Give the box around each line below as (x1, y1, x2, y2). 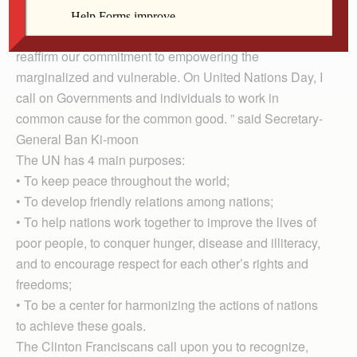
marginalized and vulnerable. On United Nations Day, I (16, 67, 323, 86)
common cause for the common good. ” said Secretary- (16, 108, 323, 127)
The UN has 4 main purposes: (16, 150, 185, 169)
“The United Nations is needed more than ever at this (16, 5, 313, 24)
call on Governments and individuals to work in (16, 88, 279, 107)
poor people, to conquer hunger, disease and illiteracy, (16, 233, 320, 252)
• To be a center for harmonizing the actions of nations (16, 295, 318, 314)
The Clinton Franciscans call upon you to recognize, (16, 336, 308, 355)
